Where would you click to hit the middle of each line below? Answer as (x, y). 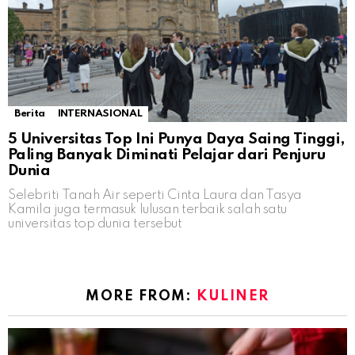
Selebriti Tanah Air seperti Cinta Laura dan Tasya (155, 195)
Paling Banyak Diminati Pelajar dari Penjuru (167, 155)
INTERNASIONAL (100, 113)
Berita (30, 113)
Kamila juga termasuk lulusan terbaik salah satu (147, 209)
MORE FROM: (141, 296)
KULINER (233, 296)
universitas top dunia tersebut (95, 223)
